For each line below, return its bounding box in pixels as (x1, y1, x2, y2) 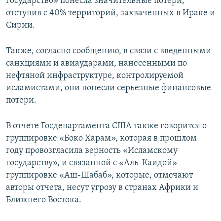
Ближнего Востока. (6, 195, 81, 205)
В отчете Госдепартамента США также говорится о (6, 121, 207, 131)
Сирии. (6, 21, 35, 31)
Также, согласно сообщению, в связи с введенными (6, 46, 211, 56)
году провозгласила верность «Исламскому (6, 146, 178, 156)
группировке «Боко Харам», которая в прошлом (6, 134, 197, 144)
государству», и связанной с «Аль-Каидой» (6, 158, 177, 168)
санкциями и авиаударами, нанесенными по (6, 59, 187, 69)
